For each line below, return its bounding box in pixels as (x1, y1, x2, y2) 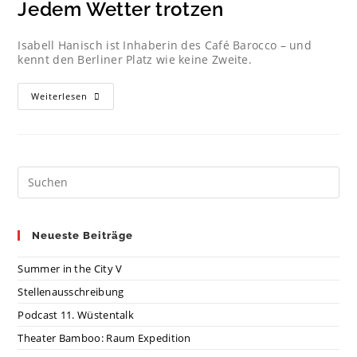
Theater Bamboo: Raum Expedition (18, 330, 191, 345)
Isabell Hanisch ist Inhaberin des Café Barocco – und (18, 37, 312, 53)
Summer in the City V (18, 261, 123, 276)
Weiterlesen (31, 89, 88, 102)
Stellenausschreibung (18, 284, 124, 299)
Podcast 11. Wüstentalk (18, 307, 135, 322)
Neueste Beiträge (32, 229, 134, 241)
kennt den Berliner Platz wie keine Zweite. (18, 51, 253, 67)
